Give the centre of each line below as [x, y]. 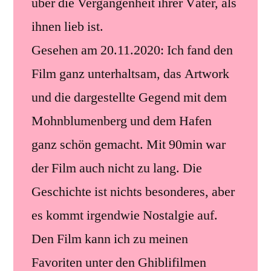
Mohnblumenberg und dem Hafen [122, 121]
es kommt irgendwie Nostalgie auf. [125, 215]
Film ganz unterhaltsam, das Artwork [130, 73]
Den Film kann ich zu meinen [110, 239]
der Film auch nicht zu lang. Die [117, 168]
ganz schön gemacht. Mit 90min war [129, 144]
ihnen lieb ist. [67, 26]
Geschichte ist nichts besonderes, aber [133, 191]
